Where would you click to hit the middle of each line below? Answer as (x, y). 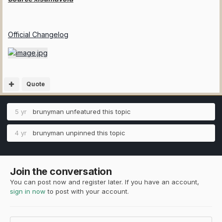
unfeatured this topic (97, 111)
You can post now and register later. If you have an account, (105, 182)
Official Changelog (38, 34)
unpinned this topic (95, 133)
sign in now (28, 191)
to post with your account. (87, 191)
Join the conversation (61, 171)
